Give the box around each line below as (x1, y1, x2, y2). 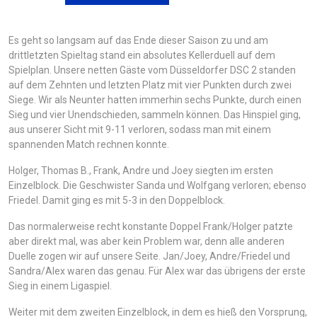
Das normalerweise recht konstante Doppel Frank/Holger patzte (8, 220, 293, 232)
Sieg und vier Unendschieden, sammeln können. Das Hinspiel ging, (8, 108, 301, 120)
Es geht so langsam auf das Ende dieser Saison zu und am (8, 34, 268, 46)
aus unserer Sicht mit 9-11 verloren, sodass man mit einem (8, 123, 271, 135)
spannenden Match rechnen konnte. (8, 138, 169, 150)
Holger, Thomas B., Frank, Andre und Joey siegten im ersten (8, 164, 273, 176)
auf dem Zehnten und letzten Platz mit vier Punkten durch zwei (8, 79, 292, 91)
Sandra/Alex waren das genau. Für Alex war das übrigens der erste (8, 265, 306, 277)
